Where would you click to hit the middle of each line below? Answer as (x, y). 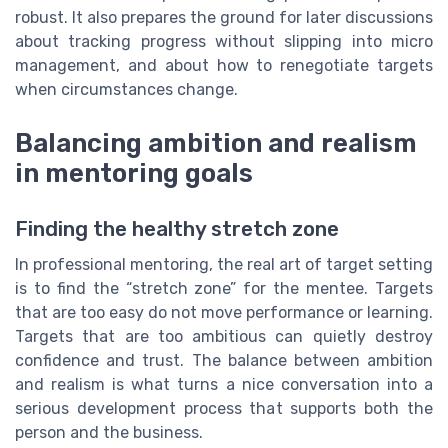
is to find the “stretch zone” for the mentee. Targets (224, 289)
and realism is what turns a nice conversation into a (224, 385)
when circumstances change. (126, 89)
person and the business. (109, 433)
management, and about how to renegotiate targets (224, 65)
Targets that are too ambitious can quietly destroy (224, 337)
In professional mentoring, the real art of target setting (224, 265)
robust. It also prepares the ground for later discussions (224, 17)
